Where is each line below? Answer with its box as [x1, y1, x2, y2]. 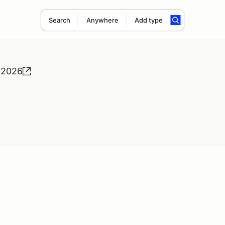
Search [48, 16, 70, 24]
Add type [134, 16, 163, 24]
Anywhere [86, 16, 119, 24]
